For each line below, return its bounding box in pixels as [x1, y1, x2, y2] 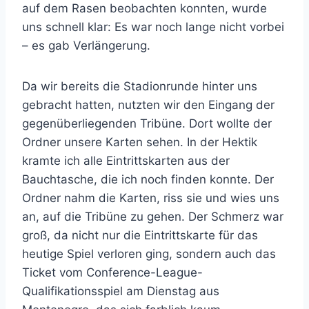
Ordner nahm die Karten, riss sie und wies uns [22, 190, 279, 205]
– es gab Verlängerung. [22, 38, 150, 52]
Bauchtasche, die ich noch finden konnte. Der [22, 172, 274, 186]
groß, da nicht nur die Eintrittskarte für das [22, 228, 258, 242]
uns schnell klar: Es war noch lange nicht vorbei [22, 19, 284, 34]
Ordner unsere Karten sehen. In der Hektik [22, 134, 257, 149]
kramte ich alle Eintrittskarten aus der [22, 153, 230, 168]
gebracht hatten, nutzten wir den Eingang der [22, 97, 275, 112]
